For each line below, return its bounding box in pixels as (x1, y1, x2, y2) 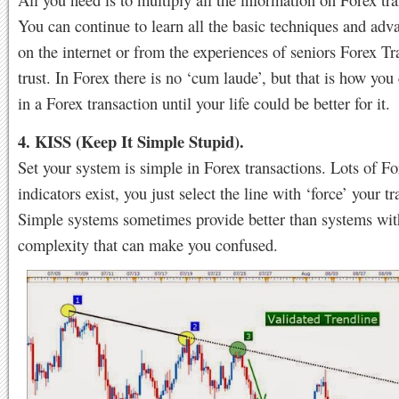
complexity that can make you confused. (18, 232, 278, 256)
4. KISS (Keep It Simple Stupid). (18, 128, 244, 153)
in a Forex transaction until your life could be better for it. (18, 91, 390, 114)
